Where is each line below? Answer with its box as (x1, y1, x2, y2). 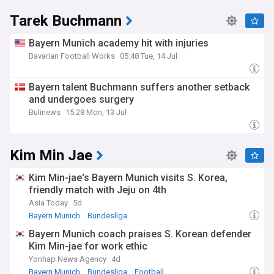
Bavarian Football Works (29, 51, 115, 61)
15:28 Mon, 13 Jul (65, 108, 127, 117)
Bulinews (29, 108, 61, 117)
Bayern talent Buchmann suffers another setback (29, 81, 250, 93)
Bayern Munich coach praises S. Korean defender (29, 228, 251, 240)
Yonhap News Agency (29, 254, 106, 264)
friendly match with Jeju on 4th (29, 184, 166, 196)
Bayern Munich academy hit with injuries (29, 37, 209, 49)
